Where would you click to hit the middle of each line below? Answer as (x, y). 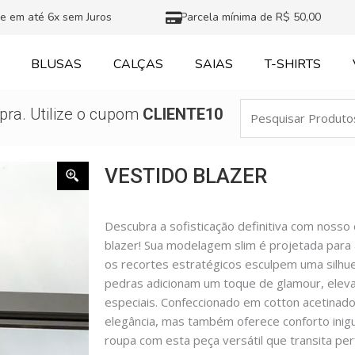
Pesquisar (267, 108)
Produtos (265, 127)
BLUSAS (57, 64)
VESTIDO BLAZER (186, 176)
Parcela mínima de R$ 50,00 (251, 17)
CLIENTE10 (182, 115)
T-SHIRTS (293, 64)
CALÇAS (139, 64)
